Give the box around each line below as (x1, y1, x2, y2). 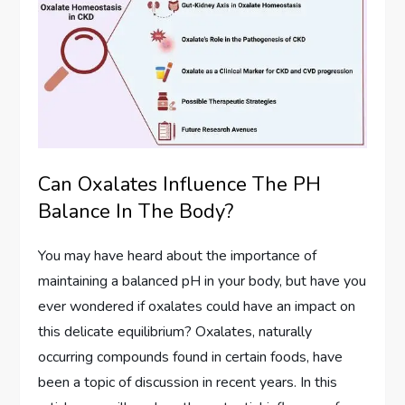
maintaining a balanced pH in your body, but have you (38, 270, 367, 291)
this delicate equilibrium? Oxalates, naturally (38, 321, 313, 342)
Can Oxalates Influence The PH (38, 170, 322, 198)
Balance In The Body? (38, 197, 234, 225)
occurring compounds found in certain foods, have (38, 346, 344, 367)
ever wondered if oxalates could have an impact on (38, 296, 356, 316)
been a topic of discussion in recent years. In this (38, 372, 338, 392)
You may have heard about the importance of (38, 245, 317, 266)
